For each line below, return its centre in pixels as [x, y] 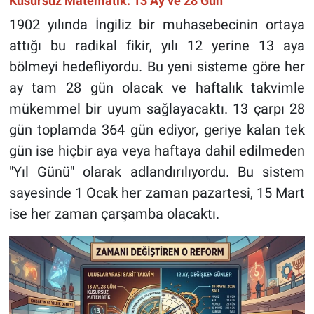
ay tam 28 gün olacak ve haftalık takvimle [157, 87]
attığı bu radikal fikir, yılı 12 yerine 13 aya [157, 45]
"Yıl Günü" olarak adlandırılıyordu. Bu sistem [157, 171]
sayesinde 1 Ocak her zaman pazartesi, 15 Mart [157, 192]
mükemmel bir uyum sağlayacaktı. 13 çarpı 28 [157, 108]
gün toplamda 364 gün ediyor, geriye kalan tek [157, 129]
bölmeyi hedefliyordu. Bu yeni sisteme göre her [157, 66]
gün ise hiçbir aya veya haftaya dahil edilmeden [157, 150]
